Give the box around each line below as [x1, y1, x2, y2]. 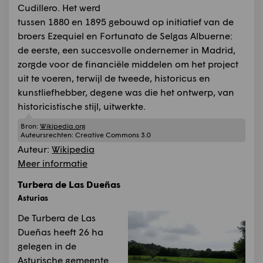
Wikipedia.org [40, 122, 85, 131]
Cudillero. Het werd [18, 1, 100, 13]
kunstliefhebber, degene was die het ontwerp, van [18, 86, 234, 97]
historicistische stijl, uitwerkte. [18, 100, 146, 112]
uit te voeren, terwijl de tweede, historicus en [18, 72, 210, 83]
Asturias [18, 193, 48, 203]
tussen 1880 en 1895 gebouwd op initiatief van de [18, 15, 234, 27]
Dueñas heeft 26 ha [18, 226, 103, 238]
